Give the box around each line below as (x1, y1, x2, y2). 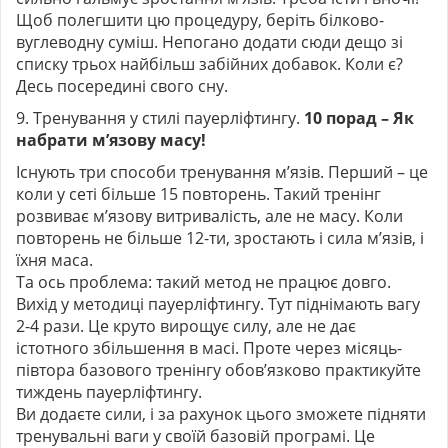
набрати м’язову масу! (16, 128, 206, 151)
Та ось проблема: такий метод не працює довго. (16, 270, 391, 293)
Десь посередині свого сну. (16, 74, 228, 97)
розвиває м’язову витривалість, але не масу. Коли (16, 204, 403, 227)
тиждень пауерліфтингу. (16, 380, 202, 403)
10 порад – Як (304, 106, 414, 129)
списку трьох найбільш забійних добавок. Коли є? (16, 52, 403, 75)
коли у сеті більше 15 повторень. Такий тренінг (16, 182, 381, 205)
